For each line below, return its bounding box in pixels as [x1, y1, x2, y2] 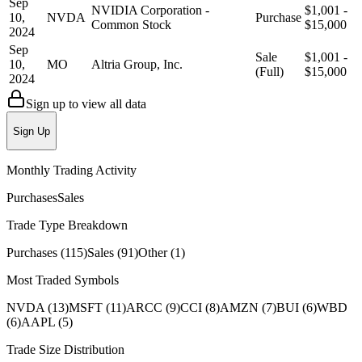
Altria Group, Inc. [91, 57, 183, 72]
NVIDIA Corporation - [91, 3, 209, 18]
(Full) [255, 65, 284, 79]
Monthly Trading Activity [6, 162, 137, 177]
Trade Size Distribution [6, 342, 124, 356]
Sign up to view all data [26, 97, 146, 112]
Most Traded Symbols [6, 272, 119, 287]
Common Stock [91, 18, 171, 32]
